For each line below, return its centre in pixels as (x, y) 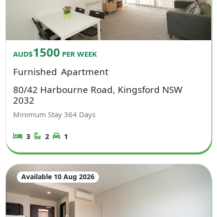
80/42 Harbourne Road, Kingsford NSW (98, 89)
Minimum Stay (39, 115)
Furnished (35, 71)
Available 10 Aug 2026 (58, 177)
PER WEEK (79, 54)
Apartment (85, 71)
